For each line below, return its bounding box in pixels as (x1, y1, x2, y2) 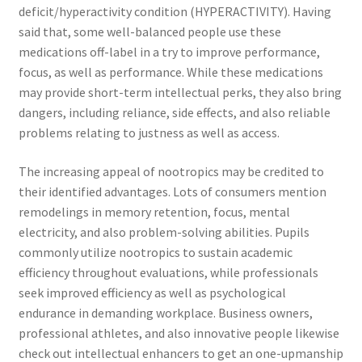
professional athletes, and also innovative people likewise (18, 324, 339, 341)
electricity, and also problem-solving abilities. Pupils (18, 223, 309, 240)
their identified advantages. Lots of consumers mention (18, 183, 326, 200)
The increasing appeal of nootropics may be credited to (18, 162, 324, 179)
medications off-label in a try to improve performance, (18, 44, 320, 60)
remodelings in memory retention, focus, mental (18, 203, 290, 220)
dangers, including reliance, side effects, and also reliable (18, 104, 330, 120)
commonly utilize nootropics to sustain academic (18, 243, 293, 260)
